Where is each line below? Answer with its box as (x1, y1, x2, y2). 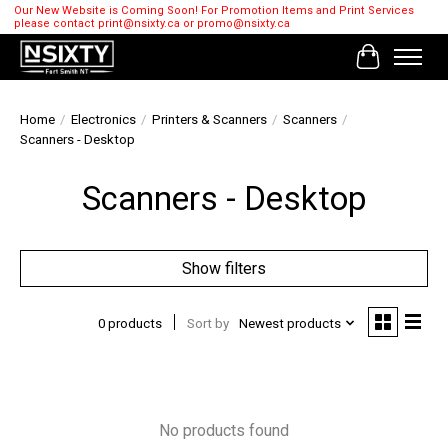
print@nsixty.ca (97, 17, 180, 31)
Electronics (71, 112, 136, 128)
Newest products (238, 315, 341, 331)
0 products (97, 315, 162, 331)
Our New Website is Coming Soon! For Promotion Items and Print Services (13, 4, 414, 18)
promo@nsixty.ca (196, 17, 290, 31)
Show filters (182, 259, 266, 279)
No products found (159, 421, 289, 441)
